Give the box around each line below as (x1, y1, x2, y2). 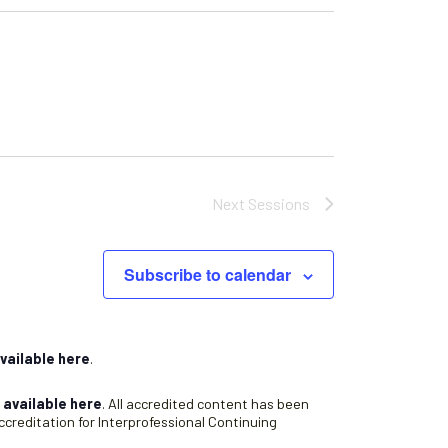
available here (3, 395, 102, 413)
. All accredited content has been (102, 395, 309, 413)
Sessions (248, 194, 310, 214)
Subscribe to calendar (124, 263, 291, 287)
